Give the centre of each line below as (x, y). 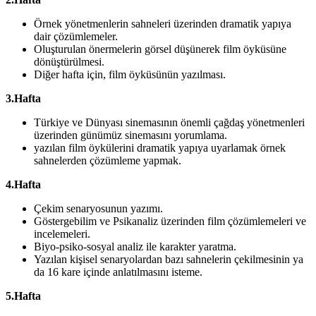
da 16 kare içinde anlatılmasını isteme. (118, 272)
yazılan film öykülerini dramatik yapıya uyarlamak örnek (160, 148)
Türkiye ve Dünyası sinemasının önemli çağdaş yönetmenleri (169, 123)
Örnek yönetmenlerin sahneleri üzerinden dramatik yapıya (163, 24)
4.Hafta (23, 185)
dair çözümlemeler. (76, 37)
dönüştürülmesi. (69, 62)
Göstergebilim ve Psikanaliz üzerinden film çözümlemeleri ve (170, 221)
